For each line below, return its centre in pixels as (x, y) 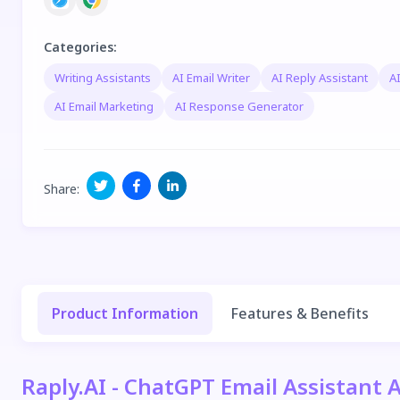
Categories (79, 47)
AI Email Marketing (104, 106)
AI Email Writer (211, 77)
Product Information (125, 313)
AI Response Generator (239, 106)
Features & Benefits (300, 313)
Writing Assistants (103, 77)
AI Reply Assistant (320, 77)
